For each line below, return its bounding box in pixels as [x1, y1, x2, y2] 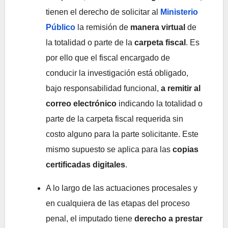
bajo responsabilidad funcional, [46, 84, 161, 93]
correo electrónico [46, 99, 117, 108]
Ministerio [160, 8, 198, 17]
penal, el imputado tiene [46, 214, 134, 223]
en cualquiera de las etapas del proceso [46, 199, 190, 208]
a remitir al [161, 84, 201, 93]
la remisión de [75, 23, 130, 32]
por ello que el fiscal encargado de [46, 53, 170, 63]
